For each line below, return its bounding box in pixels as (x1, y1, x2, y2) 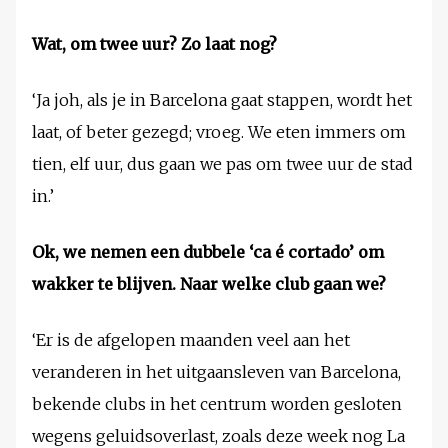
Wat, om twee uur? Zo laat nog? (32, 34, 277, 55)
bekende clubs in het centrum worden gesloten (32, 394, 402, 415)
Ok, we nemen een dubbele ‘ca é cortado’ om (32, 242, 384, 263)
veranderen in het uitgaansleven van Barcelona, (32, 362, 401, 383)
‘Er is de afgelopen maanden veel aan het (32, 330, 350, 351)
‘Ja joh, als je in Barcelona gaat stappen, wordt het (32, 90, 412, 111)
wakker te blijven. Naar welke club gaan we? (32, 274, 386, 295)
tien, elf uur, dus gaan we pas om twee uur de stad (32, 154, 413, 175)
